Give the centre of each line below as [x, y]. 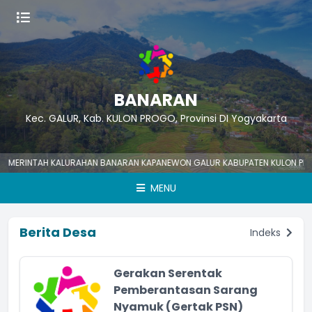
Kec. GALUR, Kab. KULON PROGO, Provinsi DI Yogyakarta [156, 118]
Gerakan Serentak [168, 273]
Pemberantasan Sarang [186, 290]
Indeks [267, 233]
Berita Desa [58, 232]
